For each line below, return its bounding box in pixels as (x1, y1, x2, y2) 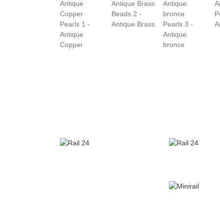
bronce (163, 40, 185, 49)
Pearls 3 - (163, 20, 193, 28)
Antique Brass (111, 20, 155, 28)
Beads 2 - (111, 9, 141, 18)
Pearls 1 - (60, 20, 90, 28)
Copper (60, 40, 83, 49)
